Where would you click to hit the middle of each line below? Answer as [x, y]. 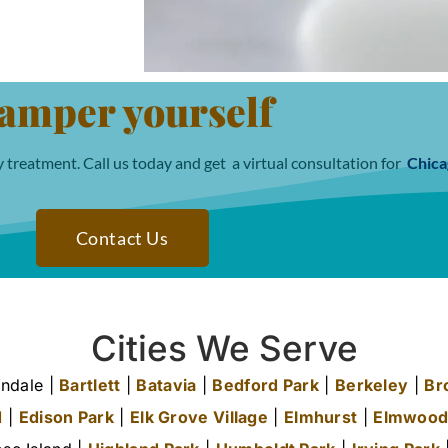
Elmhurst [320, 417]
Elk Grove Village [199, 417]
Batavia [166, 385]
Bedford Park [266, 385]
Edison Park [66, 417]
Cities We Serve [224, 348]
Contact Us [122, 238]
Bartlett [90, 385]
